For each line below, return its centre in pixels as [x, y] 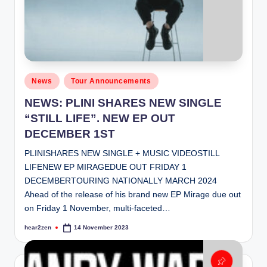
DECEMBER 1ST [70, 134]
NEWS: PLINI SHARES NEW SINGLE [123, 103]
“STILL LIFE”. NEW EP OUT [100, 119]
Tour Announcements [111, 81]
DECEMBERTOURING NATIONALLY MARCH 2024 [121, 181]
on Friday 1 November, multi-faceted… [97, 209]
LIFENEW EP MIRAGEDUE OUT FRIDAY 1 [105, 167]
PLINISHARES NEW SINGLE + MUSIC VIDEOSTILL [122, 154]
